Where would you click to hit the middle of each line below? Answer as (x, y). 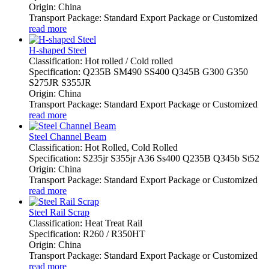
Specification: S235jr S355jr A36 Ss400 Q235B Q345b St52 (144, 158)
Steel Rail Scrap (59, 212)
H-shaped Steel (58, 50)
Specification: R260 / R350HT (87, 234)
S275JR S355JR (60, 82)
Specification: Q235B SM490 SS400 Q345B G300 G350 (138, 71)
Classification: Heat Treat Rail (86, 223)
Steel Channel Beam (68, 136)
